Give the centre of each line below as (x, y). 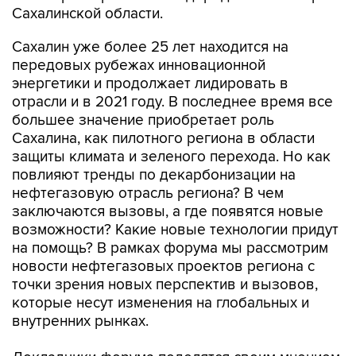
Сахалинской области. (87, 14)
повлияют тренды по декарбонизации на (154, 175)
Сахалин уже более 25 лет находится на (150, 47)
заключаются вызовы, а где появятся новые (168, 212)
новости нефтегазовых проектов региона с (163, 267)
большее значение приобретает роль (143, 120)
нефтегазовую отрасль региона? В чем (148, 193)
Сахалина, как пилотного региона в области (163, 139)
